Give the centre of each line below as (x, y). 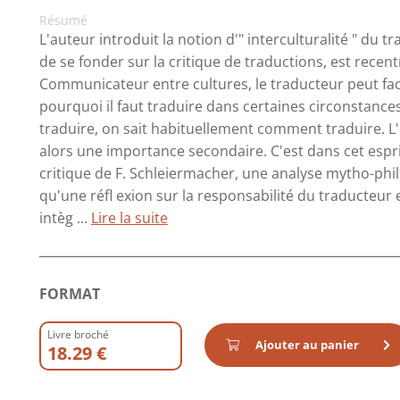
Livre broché (78, 334)
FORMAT (70, 294)
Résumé (63, 20)
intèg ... (65, 218)
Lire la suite (129, 218)
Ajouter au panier (307, 345)
